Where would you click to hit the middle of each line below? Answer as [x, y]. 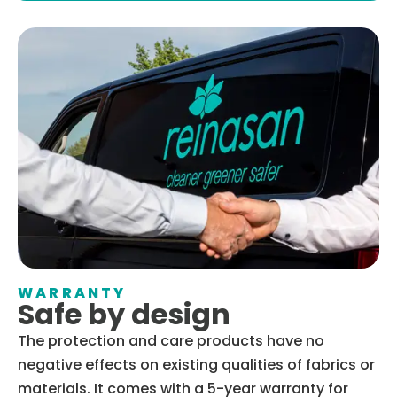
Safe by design [124, 314]
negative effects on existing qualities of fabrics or [196, 364]
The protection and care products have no [171, 340]
